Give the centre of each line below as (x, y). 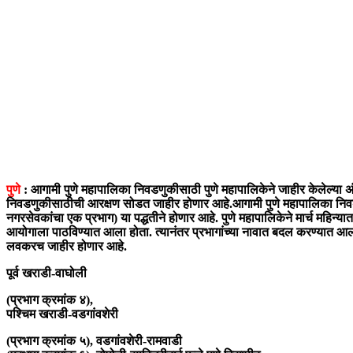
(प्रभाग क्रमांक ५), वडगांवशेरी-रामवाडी (94, 341)
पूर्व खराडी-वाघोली (48, 273)
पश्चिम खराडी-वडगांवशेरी (64, 314)
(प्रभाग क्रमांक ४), (51, 300)
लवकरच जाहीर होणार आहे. (67, 247)
